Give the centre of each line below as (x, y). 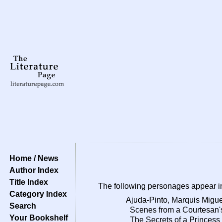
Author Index (32, 170)
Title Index (27, 182)
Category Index (36, 194)
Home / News (32, 158)
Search (21, 206)
